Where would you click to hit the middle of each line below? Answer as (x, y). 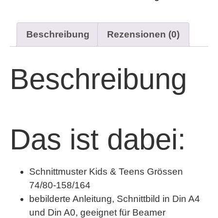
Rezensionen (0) (143, 34)
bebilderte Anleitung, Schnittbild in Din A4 (115, 199)
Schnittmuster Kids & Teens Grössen (106, 171)
